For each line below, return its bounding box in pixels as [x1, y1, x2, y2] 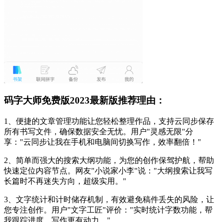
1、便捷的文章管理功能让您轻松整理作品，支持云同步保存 [4, 117, 214, 125]
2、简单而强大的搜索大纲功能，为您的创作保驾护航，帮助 [4, 156, 214, 165]
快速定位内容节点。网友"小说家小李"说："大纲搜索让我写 [4, 166, 213, 175]
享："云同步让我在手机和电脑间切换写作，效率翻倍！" [4, 138, 201, 146]
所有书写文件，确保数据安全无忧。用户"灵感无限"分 [4, 127, 193, 136]
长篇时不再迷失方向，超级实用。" [4, 177, 126, 185]
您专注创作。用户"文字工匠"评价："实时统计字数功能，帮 [4, 206, 213, 214]
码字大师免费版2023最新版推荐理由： [4, 95, 165, 106]
